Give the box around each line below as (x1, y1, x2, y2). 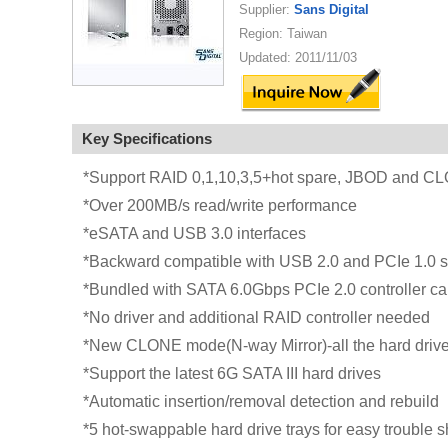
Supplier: (239, 2, 294, 17)
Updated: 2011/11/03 (239, 50, 357, 65)
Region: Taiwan (239, 26, 327, 41)
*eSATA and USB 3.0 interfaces (82, 225, 306, 242)
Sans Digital (294, 2, 369, 17)
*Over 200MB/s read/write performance (82, 197, 357, 214)
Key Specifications (82, 130, 212, 147)
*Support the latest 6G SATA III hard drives (82, 365, 381, 382)
